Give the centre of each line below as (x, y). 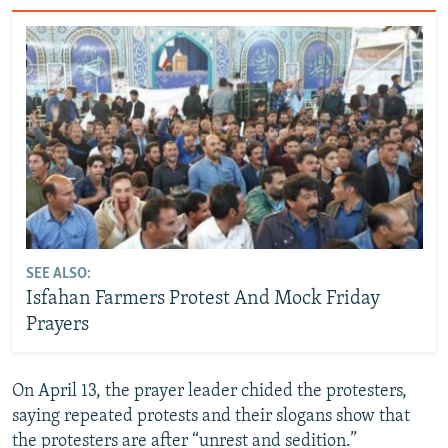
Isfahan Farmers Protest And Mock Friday (202, 299)
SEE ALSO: (58, 274)
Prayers (57, 325)
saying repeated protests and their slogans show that (211, 416)
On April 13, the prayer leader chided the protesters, (209, 391)
